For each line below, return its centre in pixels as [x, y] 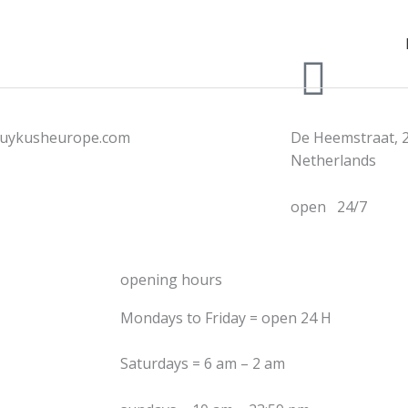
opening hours [171, 279]
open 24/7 [328, 206]
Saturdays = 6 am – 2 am [203, 364]
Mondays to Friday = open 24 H [226, 317]
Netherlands [333, 160]
